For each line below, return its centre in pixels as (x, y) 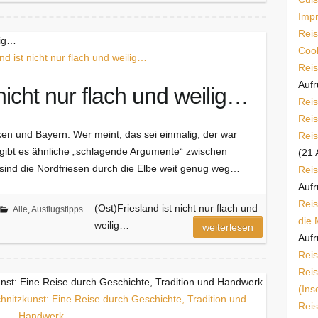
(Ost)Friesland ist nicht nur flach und (176, 208)
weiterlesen (228, 227)
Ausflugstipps (57, 210)
